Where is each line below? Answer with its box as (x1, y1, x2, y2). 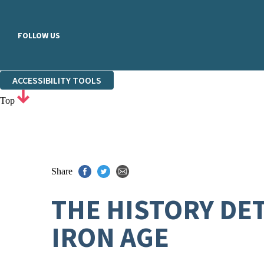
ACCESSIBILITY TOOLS (12, 74, 101, 86)
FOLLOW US (18, 29, 60, 41)
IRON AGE (51, 220, 169, 255)
